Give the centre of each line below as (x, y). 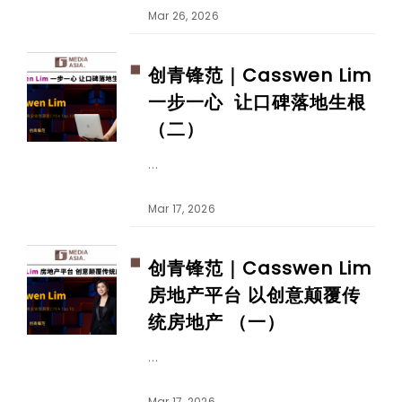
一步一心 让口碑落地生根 (257, 103)
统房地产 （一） (217, 323)
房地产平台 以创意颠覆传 (254, 296)
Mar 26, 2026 (184, 16)
